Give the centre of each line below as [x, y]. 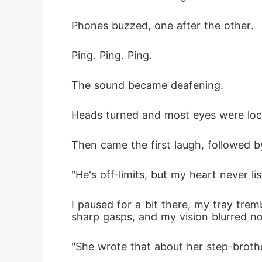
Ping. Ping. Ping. [112, 55]
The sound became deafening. [147, 85]
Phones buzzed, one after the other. [163, 25]
